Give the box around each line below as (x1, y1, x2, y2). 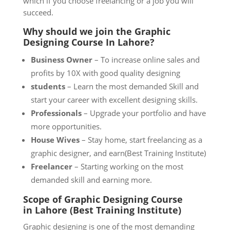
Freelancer (30, 161, 72, 171)
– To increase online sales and (92, 54, 200, 65)
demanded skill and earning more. (30, 174, 152, 185)
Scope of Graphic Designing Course (23, 193, 183, 205)
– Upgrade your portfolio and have (81, 107, 206, 118)
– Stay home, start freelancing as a (79, 134, 202, 145)
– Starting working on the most (72, 161, 183, 171)
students (30, 81, 65, 91)
